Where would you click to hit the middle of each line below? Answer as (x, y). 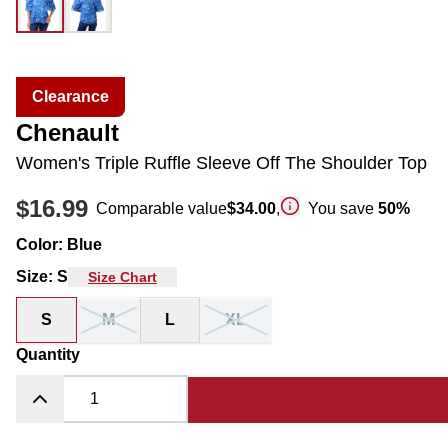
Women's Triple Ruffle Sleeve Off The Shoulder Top (221, 163)
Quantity (48, 354)
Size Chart (122, 277)
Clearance (70, 96)
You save (343, 208)
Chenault (67, 132)
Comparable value (161, 208)
